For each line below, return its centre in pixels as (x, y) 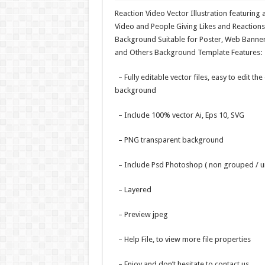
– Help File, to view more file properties (182, 239)
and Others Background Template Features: (188, 52)
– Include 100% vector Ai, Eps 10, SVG (179, 115)
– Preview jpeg (141, 214)
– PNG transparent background (169, 140)
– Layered (133, 190)
